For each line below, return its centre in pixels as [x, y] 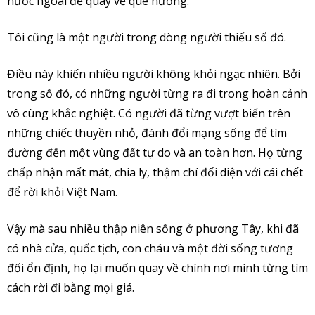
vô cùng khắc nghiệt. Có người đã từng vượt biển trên [149, 113]
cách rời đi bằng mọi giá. [71, 287]
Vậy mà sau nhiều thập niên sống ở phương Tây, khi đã [153, 228]
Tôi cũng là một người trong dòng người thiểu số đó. [147, 37]
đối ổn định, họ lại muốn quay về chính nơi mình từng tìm [157, 268]
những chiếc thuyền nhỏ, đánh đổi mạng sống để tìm [147, 133]
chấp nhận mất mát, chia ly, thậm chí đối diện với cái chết [155, 172]
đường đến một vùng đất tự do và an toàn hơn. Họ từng [155, 152]
